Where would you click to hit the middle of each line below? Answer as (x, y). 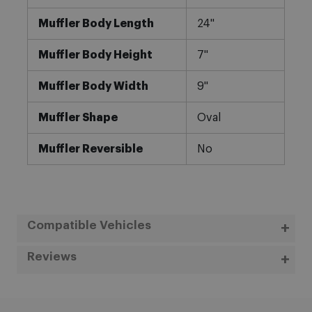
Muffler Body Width (93, 87)
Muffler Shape (78, 118)
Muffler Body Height (95, 55)
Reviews (52, 257)
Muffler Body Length (96, 24)
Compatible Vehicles (89, 226)
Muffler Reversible (90, 149)
